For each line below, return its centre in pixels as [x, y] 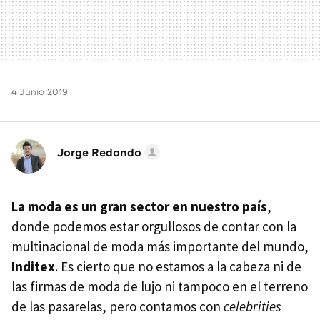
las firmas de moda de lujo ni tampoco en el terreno [160, 286]
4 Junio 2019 [40, 91]
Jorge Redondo [99, 152]
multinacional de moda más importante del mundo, [160, 246]
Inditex [33, 266]
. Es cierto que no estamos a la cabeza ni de [178, 266]
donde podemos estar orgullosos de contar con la [154, 226]
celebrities [252, 306]
